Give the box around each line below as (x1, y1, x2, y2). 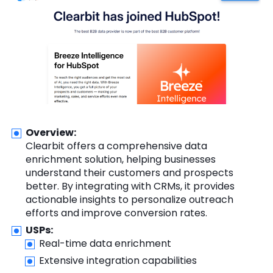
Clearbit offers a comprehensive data (26, 138, 207, 153)
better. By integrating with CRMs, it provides (26, 179, 235, 193)
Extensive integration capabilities (39, 253, 197, 268)
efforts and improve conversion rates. (26, 205, 207, 220)
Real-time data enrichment (39, 236, 171, 250)
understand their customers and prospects (26, 165, 233, 180)
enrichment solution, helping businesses (26, 152, 216, 166)
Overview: (26, 125, 76, 140)
